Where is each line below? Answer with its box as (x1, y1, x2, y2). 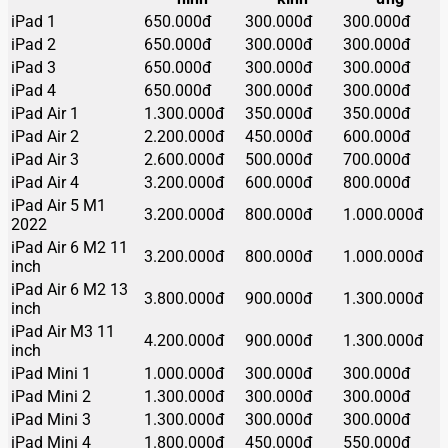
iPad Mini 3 (11, 409, 91, 429)
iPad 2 (11, 34, 56, 54)
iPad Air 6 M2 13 (11, 279, 128, 299)
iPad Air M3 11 (11, 321, 115, 341)
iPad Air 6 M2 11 (11, 237, 128, 257)
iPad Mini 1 (11, 363, 91, 383)
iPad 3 (11, 57, 56, 77)
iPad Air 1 (11, 103, 79, 123)
